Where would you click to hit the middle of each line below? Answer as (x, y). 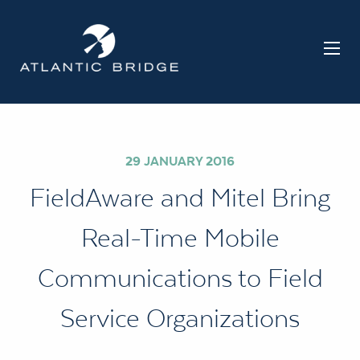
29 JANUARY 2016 (180, 161)
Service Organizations (180, 318)
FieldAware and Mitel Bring (180, 197)
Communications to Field (180, 278)
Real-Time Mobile (180, 237)
